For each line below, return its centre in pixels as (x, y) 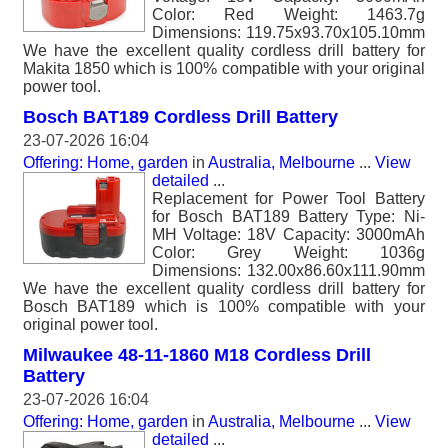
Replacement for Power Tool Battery (288, 198)
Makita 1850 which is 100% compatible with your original (224, 68)
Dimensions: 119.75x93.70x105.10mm (288, 32)
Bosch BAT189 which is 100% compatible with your (224, 306)
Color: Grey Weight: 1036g (288, 252)
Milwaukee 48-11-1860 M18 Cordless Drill (197, 355)
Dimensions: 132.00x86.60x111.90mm (288, 270)
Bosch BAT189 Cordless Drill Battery (180, 117)
